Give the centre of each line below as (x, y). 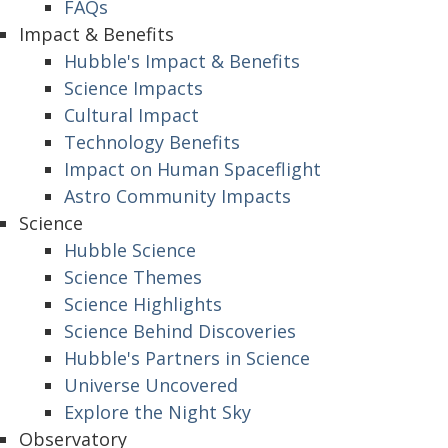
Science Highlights (143, 304)
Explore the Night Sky (157, 412)
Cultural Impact (131, 115)
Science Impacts (133, 88)
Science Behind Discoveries (180, 331)
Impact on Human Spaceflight (192, 169)
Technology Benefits (152, 142)
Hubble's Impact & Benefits (182, 61)
